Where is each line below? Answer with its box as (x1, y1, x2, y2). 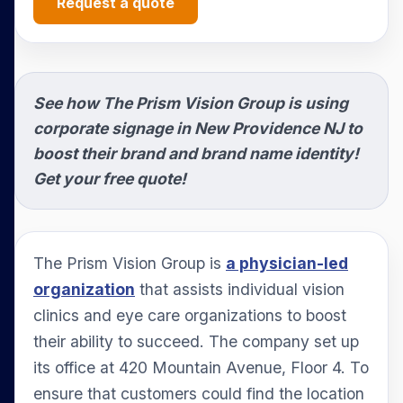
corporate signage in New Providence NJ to (33, 118, 363, 138)
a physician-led (226, 253, 348, 273)
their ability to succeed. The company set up (33, 331, 359, 351)
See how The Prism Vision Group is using (33, 93, 348, 112)
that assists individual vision (135, 279, 345, 299)
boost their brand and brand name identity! (33, 143, 359, 163)
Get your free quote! (33, 168, 186, 188)
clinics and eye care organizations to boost (33, 305, 346, 325)
